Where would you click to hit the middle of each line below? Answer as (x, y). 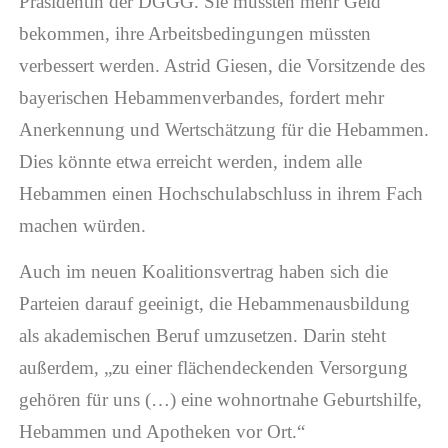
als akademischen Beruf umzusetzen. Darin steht (202, 336)
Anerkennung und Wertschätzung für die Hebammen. (223, 129)
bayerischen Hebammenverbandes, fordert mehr (201, 97)
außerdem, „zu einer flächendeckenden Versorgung (213, 368)
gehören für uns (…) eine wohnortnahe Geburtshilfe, (220, 400)
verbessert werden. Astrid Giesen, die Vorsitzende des (221, 65)
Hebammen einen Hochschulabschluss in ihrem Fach (220, 193)
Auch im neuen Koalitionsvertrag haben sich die (203, 272)
